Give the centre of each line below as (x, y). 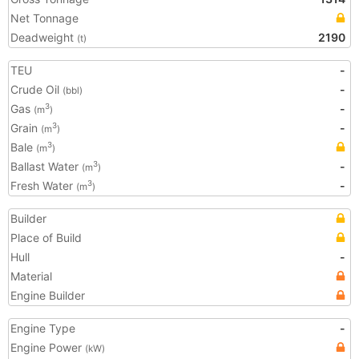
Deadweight (44, 37)
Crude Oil (36, 89)
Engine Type (43, 328)
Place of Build (46, 238)
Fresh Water (43, 186)
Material (31, 276)
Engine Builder (48, 295)
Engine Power (48, 347)
